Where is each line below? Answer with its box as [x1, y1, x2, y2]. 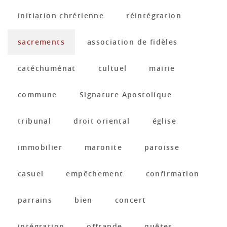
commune [18, 90, 57, 99]
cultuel [98, 63, 127, 73]
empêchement [66, 169, 124, 178]
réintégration [126, 11, 182, 20]
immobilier [18, 142, 62, 152]
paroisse [144, 142, 180, 152]
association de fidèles [87, 37, 178, 47]
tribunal [18, 116, 52, 126]
